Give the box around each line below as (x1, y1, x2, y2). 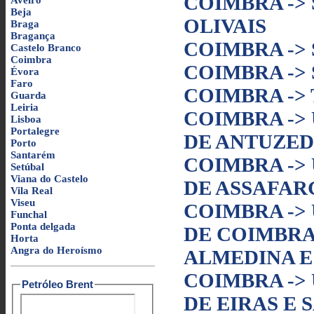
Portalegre (11, 125, 60, 137)
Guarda (11, 90, 46, 101)
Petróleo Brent (21, 278, 93, 290)
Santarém (11, 149, 55, 161)
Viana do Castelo (11, 173, 88, 184)
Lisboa (11, 114, 41, 125)
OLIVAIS (184, 15, 266, 37)
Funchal (11, 209, 47, 220)
